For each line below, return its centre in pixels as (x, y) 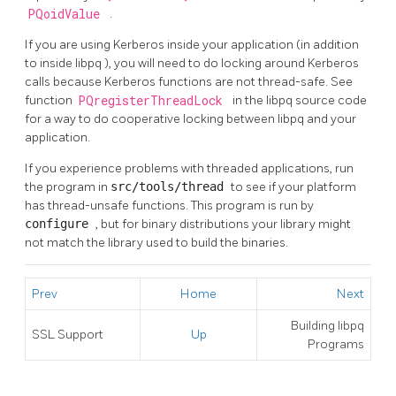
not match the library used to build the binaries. (156, 242)
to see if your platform (293, 187)
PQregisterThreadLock (154, 100)
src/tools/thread (171, 186)
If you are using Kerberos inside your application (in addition (192, 44)
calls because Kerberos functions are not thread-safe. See (189, 81)
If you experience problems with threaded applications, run (189, 168)
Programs (336, 344)
